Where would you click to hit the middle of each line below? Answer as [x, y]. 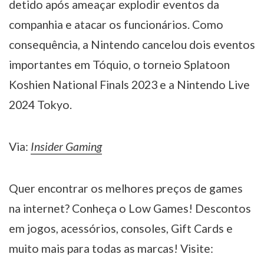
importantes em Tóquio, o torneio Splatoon [119, 64]
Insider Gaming [66, 147]
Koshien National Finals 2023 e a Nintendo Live [129, 84]
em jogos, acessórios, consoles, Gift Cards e [121, 229]
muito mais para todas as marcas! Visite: [111, 249]
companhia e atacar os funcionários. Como [116, 24]
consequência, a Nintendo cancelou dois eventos [132, 44]
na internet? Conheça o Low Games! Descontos [130, 209]
